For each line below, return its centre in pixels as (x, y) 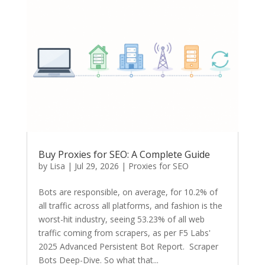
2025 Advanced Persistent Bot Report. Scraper (128, 246)
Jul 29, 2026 (96, 166)
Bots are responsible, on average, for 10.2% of (128, 192)
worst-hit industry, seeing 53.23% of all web (121, 219)
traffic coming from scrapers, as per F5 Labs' (124, 232)
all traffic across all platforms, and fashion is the (130, 205)
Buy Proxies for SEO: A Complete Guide (124, 154)
